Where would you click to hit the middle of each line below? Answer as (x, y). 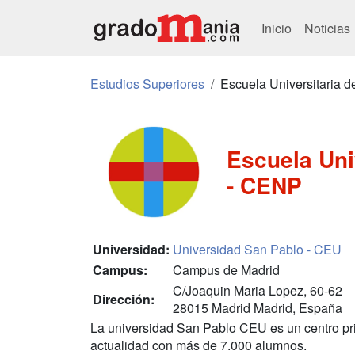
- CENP (265, 185)
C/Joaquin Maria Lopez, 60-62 (258, 290)
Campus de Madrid (226, 270)
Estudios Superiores (147, 84)
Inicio (277, 28)
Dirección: (124, 299)
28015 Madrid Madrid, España (258, 308)
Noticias (329, 28)
